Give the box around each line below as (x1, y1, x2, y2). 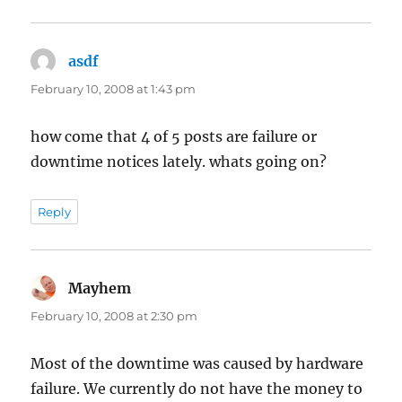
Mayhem (68, 278, 132, 297)
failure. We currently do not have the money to (31, 379, 363, 398)
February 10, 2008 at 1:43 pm (31, 81, 197, 96)
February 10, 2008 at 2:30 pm (31, 308, 198, 323)
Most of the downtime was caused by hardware (31, 354, 364, 372)
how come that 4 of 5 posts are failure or (31, 127, 318, 145)
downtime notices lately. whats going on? (31, 152, 328, 170)
